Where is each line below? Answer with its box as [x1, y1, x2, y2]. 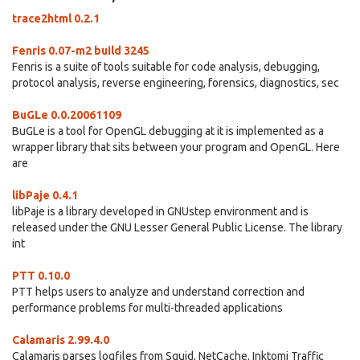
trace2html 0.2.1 [12, 12, 100, 25]
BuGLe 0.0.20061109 [12, 108, 121, 121]
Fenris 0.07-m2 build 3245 [12, 44, 149, 57]
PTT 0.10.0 [12, 269, 70, 282]
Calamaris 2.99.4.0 [12, 333, 109, 346]
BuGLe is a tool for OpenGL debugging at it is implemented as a [12, 125, 324, 137]
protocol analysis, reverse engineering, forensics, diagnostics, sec [12, 76, 339, 89]
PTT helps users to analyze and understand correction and [12, 285, 305, 298]
